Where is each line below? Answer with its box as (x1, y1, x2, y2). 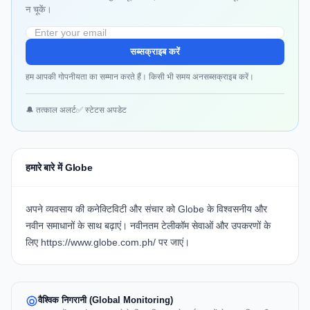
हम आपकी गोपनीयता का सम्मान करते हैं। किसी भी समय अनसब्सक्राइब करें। (26, 72, 254, 82)
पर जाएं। (156, 237, 190, 248)
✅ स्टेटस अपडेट (76, 105, 127, 116)
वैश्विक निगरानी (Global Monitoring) (38, 295, 173, 306)
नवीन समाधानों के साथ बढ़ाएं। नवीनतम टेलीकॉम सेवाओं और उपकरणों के (26, 220, 271, 232)
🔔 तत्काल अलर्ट (26, 105, 76, 116)
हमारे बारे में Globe (26, 162, 93, 174)
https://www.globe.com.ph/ (41, 237, 156, 248)
